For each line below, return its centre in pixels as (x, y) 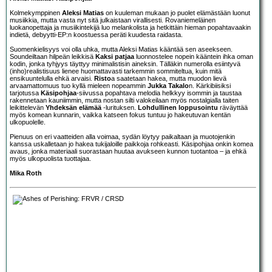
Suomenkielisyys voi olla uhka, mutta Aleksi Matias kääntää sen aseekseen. (121, 49)
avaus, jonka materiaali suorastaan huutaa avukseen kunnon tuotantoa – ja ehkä (128, 151)
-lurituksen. (120, 107)
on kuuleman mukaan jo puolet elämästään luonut (177, 12)
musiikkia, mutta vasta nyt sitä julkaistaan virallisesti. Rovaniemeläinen (113, 20)
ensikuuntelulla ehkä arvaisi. (52, 78)
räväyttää (233, 107)
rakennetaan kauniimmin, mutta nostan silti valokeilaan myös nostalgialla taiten (124, 100)
